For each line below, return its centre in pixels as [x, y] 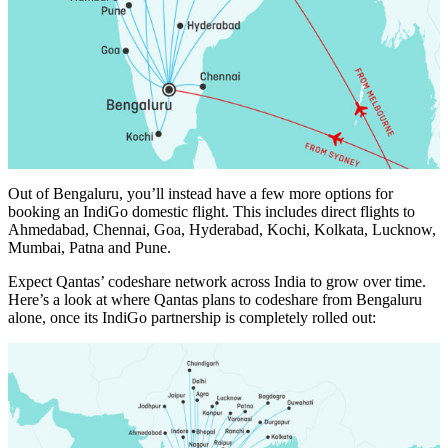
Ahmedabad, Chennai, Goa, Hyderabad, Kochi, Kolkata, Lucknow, [222, 229]
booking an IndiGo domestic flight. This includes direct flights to [211, 211]
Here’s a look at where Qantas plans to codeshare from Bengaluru [215, 299]
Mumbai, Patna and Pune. [89, 247]
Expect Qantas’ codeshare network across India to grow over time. [217, 281]
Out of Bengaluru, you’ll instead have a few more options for [200, 193]
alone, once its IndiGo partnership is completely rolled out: [192, 317]
